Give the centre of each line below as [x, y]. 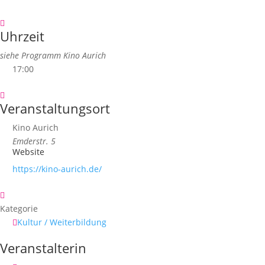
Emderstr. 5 [34, 141]
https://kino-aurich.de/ [57, 169]
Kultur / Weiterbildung [62, 222]
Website [28, 152]
